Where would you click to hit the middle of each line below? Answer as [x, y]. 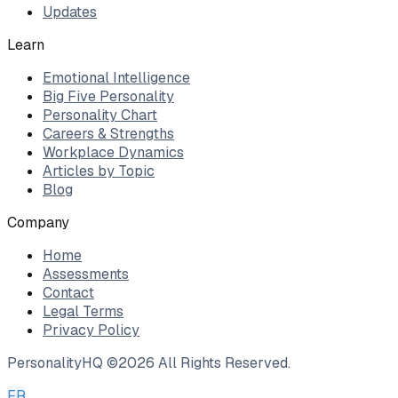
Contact [68, 293]
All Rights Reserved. [224, 363]
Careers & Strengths [108, 134]
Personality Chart [100, 115]
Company [38, 223]
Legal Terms [83, 312]
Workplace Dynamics [113, 153]
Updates [70, 12]
